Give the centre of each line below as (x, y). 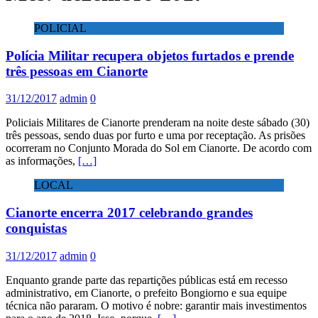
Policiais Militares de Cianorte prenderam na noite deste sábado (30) (158, 123)
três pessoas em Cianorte (77, 71)
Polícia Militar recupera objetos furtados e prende (150, 55)
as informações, (42, 161)
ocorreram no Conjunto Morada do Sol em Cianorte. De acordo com (159, 148)
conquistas (36, 229)
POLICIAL (60, 28)
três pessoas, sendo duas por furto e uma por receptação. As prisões (155, 136)
